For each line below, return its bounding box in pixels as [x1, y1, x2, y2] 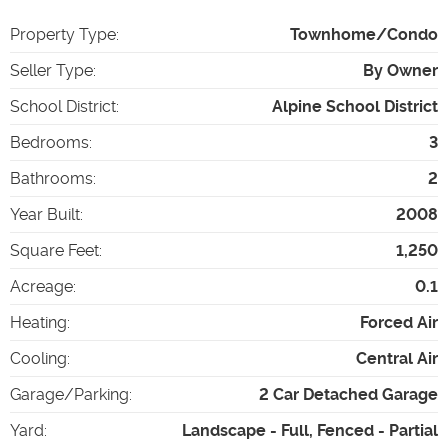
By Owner [363, 60, 438, 80]
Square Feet [10, 240, 99, 260]
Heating [10, 312, 67, 332]
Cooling [10, 348, 67, 368]
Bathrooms [10, 168, 93, 188]
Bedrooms [10, 132, 89, 152]
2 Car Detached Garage [259, 384, 438, 404]
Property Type [10, 24, 116, 44]
